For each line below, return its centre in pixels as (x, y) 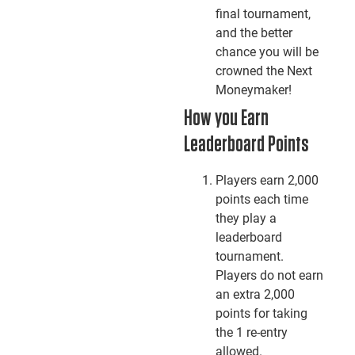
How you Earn (226, 119)
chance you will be (267, 52)
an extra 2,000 (255, 294)
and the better (254, 33)
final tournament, (263, 14)
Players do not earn (269, 275)
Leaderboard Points (246, 145)
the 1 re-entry (251, 332)
